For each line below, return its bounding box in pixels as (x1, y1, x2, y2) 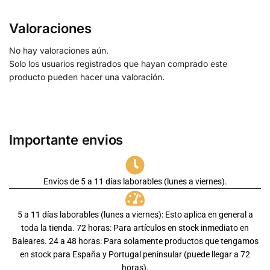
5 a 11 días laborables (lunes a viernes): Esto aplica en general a (17, 210, 253, 220)
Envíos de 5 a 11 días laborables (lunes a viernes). (43, 177, 227, 187)
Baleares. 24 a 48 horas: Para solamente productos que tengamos (11, 236, 259, 246)
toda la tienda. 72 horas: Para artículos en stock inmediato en (21, 223, 249, 233)
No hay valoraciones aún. (9, 45, 108, 56)
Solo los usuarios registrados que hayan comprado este (9, 58, 227, 69)
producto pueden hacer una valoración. (9, 72, 165, 83)
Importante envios (9, 132, 124, 148)
